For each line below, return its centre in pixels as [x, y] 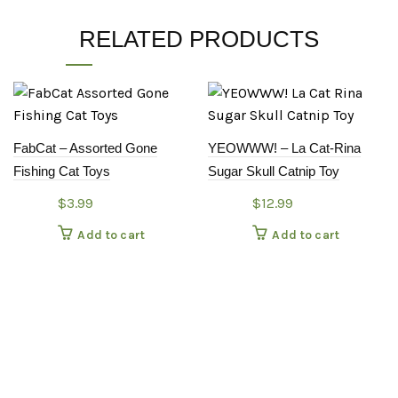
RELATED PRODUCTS [199, 39]
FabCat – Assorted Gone [85, 147]
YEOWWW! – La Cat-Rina [284, 147]
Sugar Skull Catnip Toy [274, 171]
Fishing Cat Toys [62, 171]
